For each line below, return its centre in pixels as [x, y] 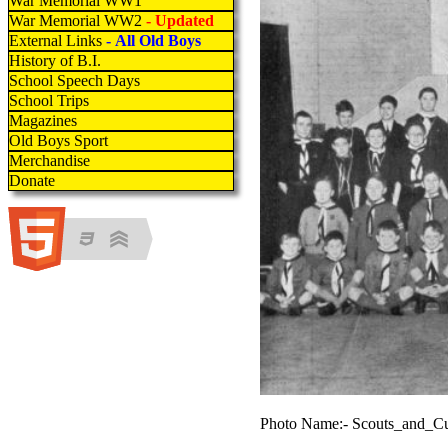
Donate [32, 180]
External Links [55, 40]
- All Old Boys [151, 40]
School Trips [49, 100]
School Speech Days [74, 80]
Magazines [43, 120]
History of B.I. [55, 60]
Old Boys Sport [58, 140]
